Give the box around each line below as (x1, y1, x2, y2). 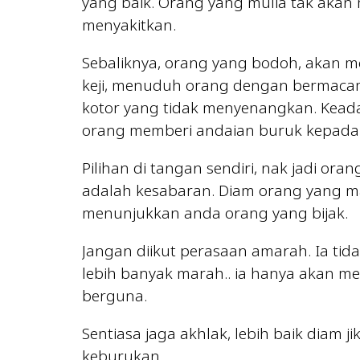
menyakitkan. (82, 14, 176, 36)
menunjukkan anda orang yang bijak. (82, 202, 352, 224)
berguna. (82, 285, 151, 307)
